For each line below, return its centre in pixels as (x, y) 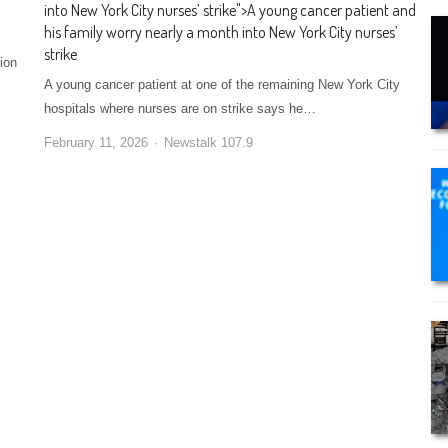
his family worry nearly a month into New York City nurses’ (221, 31)
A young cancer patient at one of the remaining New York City (222, 84)
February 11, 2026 (96, 142)
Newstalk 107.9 (209, 142)
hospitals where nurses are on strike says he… (180, 108)
